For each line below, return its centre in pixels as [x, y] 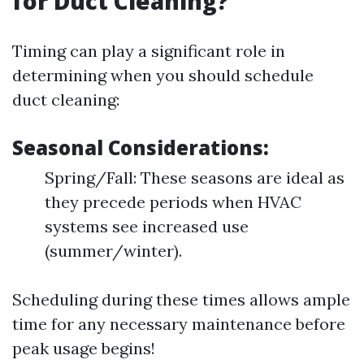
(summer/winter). [113, 251]
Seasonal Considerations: [141, 147]
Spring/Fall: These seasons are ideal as [195, 178]
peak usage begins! [84, 348]
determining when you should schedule [163, 75]
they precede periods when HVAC [173, 202]
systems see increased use [147, 226]
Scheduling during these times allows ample [181, 299]
